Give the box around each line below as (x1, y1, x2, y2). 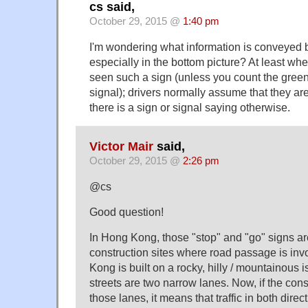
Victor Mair (89, 139, 153, 153)
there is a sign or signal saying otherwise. (89, 101, 290, 114)
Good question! (89, 205, 164, 218)
